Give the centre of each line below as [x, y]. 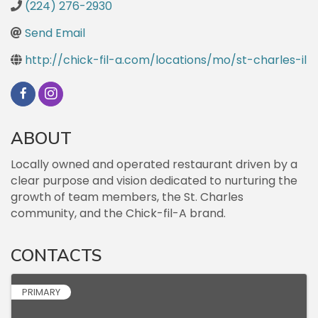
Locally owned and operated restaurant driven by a [154, 165]
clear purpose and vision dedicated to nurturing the [154, 181]
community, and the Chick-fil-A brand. [118, 214]
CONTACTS [56, 256]
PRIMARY [41, 292]
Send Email [55, 33]
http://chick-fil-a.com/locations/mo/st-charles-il [166, 60]
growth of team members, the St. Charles [127, 197]
